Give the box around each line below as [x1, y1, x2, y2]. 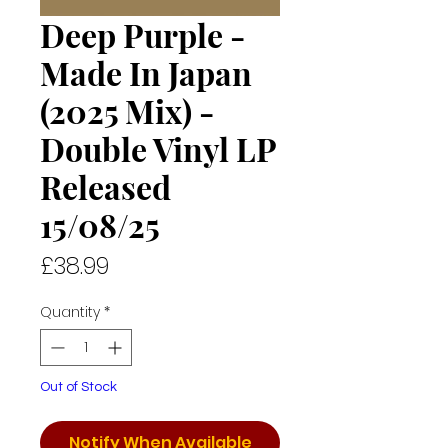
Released [40, 165, 171, 208]
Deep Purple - [40, 13, 245, 56]
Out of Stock [40, 380, 117, 394]
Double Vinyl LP [40, 127, 276, 170]
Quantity [40, 302, 100, 322]
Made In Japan [40, 51, 252, 94]
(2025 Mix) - [40, 89, 214, 132]
